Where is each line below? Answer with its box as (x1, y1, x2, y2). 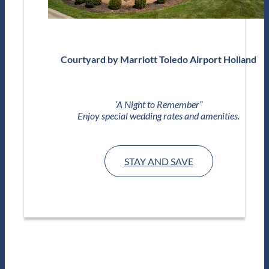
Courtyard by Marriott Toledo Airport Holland (61, 53, 256, 65)
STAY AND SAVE (124, 155, 193, 167)
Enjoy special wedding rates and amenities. (77, 109, 240, 121)
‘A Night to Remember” (115, 98, 202, 110)
